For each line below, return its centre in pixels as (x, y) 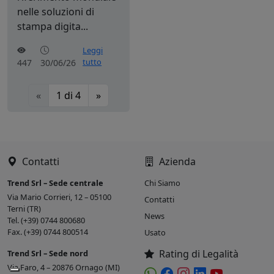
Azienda (176, 161)
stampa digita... (53, 26)
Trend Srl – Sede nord (48, 253)
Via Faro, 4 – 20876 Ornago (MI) (64, 267)
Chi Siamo (162, 183)
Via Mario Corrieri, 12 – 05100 (59, 197)
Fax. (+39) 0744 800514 (48, 231)
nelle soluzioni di (56, 11)
